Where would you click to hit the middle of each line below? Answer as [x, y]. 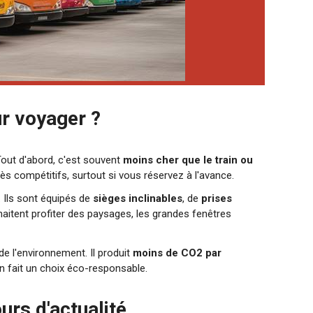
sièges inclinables [138, 199]
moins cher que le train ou [188, 160]
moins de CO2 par [177, 253]
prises [217, 199]
